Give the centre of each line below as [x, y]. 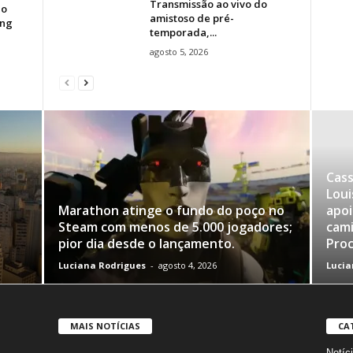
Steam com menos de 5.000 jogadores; [175, 227]
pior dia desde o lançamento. [146, 243]
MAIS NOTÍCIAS [105, 325]
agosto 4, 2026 [187, 265]
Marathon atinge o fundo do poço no [171, 210]
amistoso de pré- [191, 18]
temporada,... [183, 32]
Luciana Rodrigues [102, 265]
